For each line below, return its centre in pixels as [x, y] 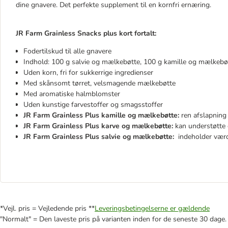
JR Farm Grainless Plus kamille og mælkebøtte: [101, 115]
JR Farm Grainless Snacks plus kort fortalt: [86, 33]
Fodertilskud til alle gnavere [67, 51]
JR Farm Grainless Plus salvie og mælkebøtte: [99, 137]
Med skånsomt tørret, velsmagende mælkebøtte [99, 83]
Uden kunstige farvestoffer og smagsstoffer [93, 105]
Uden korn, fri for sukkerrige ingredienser [88, 73]
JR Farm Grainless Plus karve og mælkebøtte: [98, 126]
